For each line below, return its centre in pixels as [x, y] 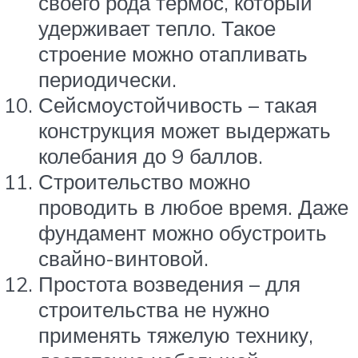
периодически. [107, 80]
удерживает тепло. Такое [157, 28]
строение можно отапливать [173, 54]
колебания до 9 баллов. [151, 156]
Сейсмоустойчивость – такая [178, 105]
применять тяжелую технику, [176, 335]
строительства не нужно [154, 310]
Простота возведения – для [169, 284]
